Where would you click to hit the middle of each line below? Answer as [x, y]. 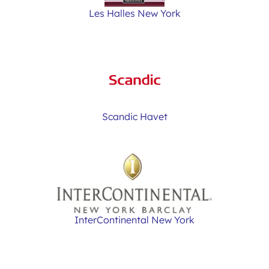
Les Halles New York [134, 13]
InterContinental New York [134, 220]
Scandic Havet [134, 116]
